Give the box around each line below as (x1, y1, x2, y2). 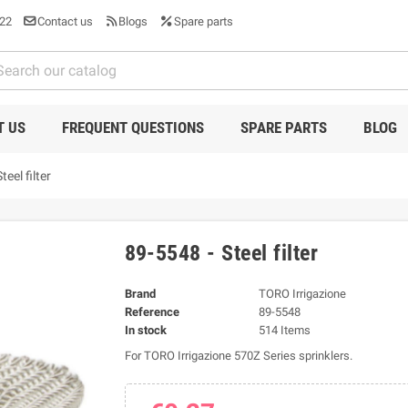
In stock (124, 322, 167, 337)
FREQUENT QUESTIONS (61, 118, 204, 137)
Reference (124, 304, 179, 319)
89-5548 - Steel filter (124, 240, 319, 266)
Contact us (37, 15, 93, 28)
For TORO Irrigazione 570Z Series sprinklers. (124, 348, 352, 362)
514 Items (259, 322, 311, 337)
